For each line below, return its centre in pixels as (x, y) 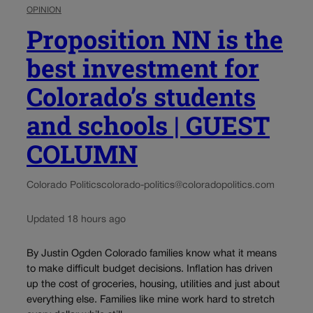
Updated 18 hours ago (76, 219)
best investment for (143, 67)
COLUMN (82, 153)
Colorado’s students (141, 96)
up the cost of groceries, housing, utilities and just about (153, 285)
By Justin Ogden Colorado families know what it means (152, 254)
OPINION (44, 10)
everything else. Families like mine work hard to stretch (151, 300)
